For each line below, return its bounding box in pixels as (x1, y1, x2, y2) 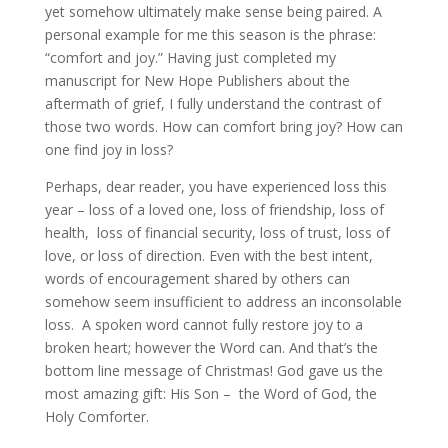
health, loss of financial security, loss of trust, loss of (44, 223, 390, 242)
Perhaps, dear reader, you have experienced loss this (44, 177, 387, 196)
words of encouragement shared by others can (44, 269, 350, 288)
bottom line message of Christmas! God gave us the (44, 361, 383, 380)
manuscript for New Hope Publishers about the (44, 71, 350, 90)
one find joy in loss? (44, 140, 173, 159)
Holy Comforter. (44, 407, 149, 426)
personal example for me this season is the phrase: (44, 25, 376, 44)
